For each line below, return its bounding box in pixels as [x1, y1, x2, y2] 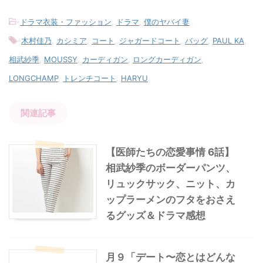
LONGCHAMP [9, 73, 58, 83]
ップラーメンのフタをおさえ [106, 194, 235, 205]
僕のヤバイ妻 [144, 17, 190, 26]
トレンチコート [63, 73, 116, 83]
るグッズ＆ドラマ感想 [106, 210, 205, 221]
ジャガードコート [119, 36, 180, 45]
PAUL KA [213, 36, 244, 45]
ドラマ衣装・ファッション [20, 17, 112, 26]
